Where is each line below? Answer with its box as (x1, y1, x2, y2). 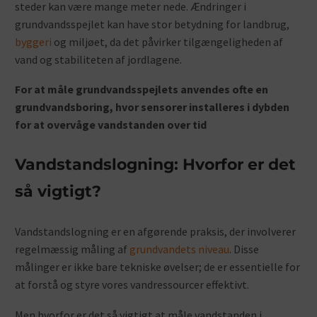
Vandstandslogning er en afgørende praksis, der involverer (15, 224, 296, 239)
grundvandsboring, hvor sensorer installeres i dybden (15, 100, 289, 115)
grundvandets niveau (129, 242, 229, 257)
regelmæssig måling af (15, 242, 129, 257)
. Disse (229, 242, 259, 257)
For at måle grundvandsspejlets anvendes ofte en (15, 82, 268, 97)
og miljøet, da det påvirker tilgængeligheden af (52, 34, 283, 49)
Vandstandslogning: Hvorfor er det (15, 155, 296, 175)
